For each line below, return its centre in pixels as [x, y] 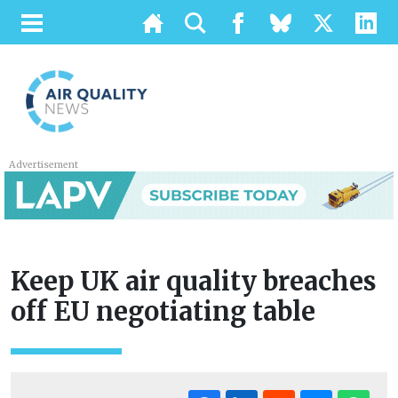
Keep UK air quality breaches [194, 282]
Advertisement [44, 165]
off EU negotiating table [163, 312]
